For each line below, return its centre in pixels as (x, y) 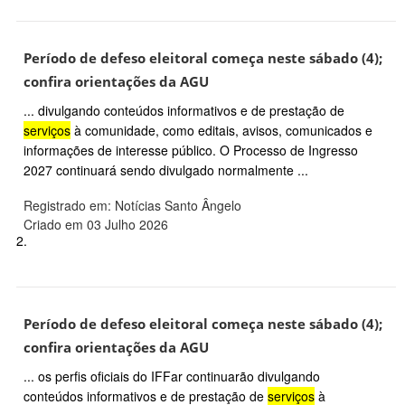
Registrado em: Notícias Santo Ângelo (132, 206)
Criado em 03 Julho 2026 (96, 225)
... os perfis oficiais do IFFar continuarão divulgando (172, 376)
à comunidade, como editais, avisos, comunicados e (221, 131)
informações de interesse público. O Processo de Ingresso (191, 151)
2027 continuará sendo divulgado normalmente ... (166, 170)
